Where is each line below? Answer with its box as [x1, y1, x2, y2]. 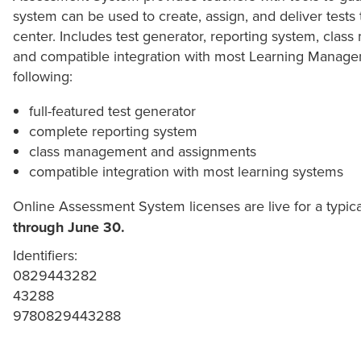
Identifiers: [13, 244, 77, 265]
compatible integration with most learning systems [28, 160, 343, 181]
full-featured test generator [28, 100, 196, 121]
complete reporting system [28, 120, 197, 141]
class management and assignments [28, 140, 256, 161]
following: [13, 65, 73, 86]
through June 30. [13, 216, 125, 238]
